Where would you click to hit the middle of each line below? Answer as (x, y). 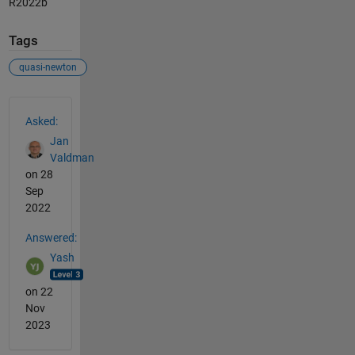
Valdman (72, 157)
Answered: (51, 238)
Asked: (41, 122)
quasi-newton (48, 68)
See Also (40, 106)
